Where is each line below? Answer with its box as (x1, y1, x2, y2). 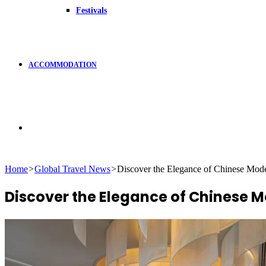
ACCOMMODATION (28, 61, 97, 69)
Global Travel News (34, 164, 110, 174)
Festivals (76, 6, 107, 15)
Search (28, 122, 53, 132)
